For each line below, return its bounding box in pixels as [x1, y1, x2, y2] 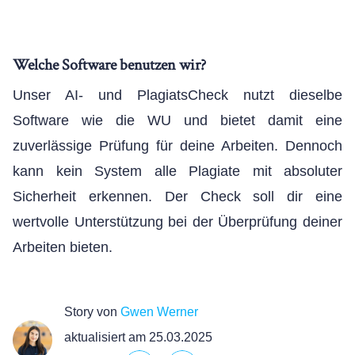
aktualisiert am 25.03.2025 [64, 330, 212, 344]
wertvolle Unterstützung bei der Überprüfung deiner [13, 214, 342, 230]
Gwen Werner [120, 305, 198, 319]
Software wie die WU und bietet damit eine [13, 113, 342, 128]
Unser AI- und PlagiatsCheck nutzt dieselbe [13, 87, 342, 103]
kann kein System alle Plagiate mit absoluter [13, 163, 342, 179]
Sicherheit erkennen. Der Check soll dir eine [13, 189, 342, 204]
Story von [64, 305, 120, 319]
